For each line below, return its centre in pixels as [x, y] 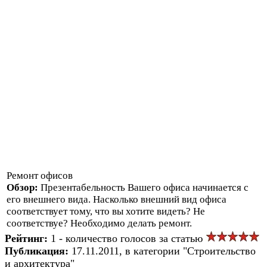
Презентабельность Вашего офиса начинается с [145, 187]
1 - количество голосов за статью [128, 238]
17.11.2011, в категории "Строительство [164, 251]
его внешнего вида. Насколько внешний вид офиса [117, 199]
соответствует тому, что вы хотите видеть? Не [106, 211]
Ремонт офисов [40, 175]
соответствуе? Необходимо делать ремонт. [99, 223]
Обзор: [24, 187]
